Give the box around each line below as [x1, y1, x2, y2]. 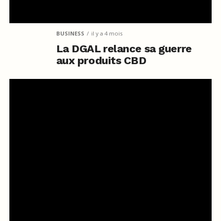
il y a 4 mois [91, 30, 122, 37]
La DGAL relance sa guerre [56, 42, 192, 55]
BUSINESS [56, 30, 84, 37]
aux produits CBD [56, 54, 147, 67]
